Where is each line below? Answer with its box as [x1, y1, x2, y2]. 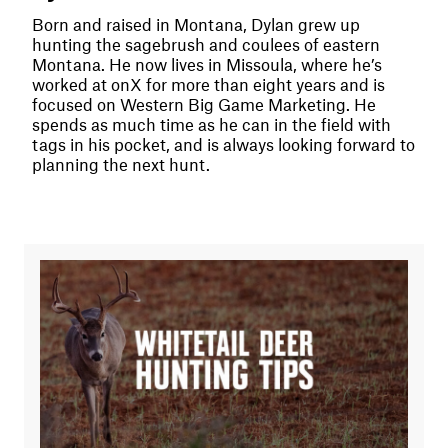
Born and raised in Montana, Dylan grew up [32, 13, 360, 34]
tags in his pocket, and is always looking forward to [32, 133, 415, 154]
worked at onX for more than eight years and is [32, 73, 385, 94]
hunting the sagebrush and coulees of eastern [32, 33, 380, 54]
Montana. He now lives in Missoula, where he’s [32, 53, 382, 74]
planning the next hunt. [32, 153, 210, 174]
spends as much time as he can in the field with [32, 113, 391, 134]
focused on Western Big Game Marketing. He [32, 93, 376, 114]
